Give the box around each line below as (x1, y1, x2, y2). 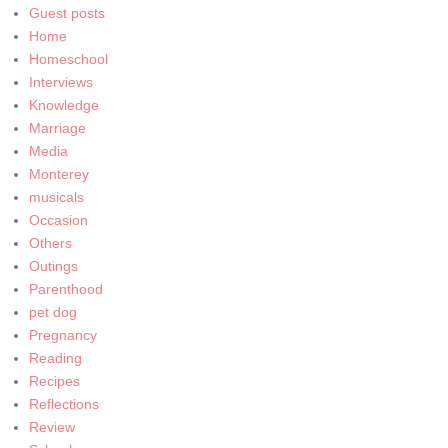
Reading (28, 349, 82, 366)
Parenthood (28, 280, 103, 297)
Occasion (28, 211, 88, 228)
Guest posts (28, 4, 105, 21)
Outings (28, 257, 78, 274)
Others (28, 234, 72, 251)
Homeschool (28, 50, 108, 67)
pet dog (28, 303, 77, 320)
